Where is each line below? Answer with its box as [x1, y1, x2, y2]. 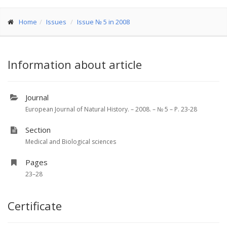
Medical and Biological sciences [25, 137, 116, 146]
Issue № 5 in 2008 [77, 17, 130, 26]
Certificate [8, 198, 62, 213]
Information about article [8, 57, 142, 72]
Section [25, 125, 51, 135]
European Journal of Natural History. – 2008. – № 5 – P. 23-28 [25, 105, 197, 113]
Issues [46, 17, 66, 26]
